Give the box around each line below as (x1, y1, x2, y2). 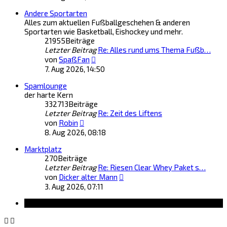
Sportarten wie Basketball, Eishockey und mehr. (24, 27, 183, 36)
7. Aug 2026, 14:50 (45, 64, 105, 73)
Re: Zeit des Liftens (98, 108, 162, 118)
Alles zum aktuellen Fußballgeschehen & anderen (24, 18, 190, 27)
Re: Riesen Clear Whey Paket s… (98, 163, 206, 172)
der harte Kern (24, 90, 73, 99)
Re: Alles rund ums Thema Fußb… (98, 45, 211, 54)
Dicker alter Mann (59, 172, 118, 181)
